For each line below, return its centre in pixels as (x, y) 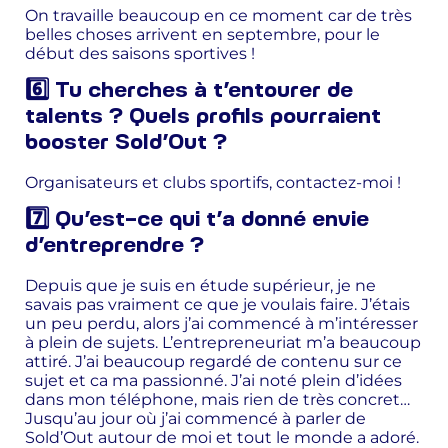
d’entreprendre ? (114, 246)
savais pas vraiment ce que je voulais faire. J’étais (217, 304)
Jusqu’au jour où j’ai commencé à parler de (195, 418)
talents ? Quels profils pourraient (203, 117)
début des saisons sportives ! (140, 53)
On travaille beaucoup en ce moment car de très (218, 15)
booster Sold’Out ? (126, 143)
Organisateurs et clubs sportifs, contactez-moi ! (213, 182)
